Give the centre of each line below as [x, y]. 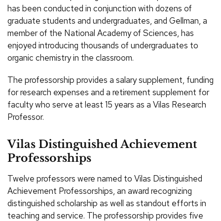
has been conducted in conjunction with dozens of [100, 9]
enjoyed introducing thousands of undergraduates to [103, 46]
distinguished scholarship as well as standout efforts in [107, 203]
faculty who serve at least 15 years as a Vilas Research [107, 105]
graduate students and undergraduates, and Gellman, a [107, 21]
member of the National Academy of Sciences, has [101, 33]
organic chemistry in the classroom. [71, 58]
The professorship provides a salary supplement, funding [110, 80]
